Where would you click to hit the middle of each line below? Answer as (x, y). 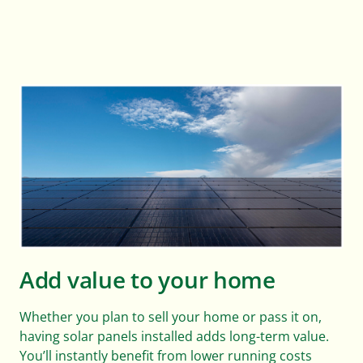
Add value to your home (147, 280)
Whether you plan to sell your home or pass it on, (171, 316)
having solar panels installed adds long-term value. (174, 335)
